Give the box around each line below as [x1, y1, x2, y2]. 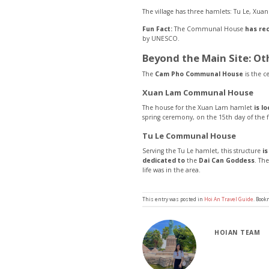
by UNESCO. [142, 34, 180, 43]
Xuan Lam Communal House [142, 87, 253, 98]
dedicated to [142, 156, 185, 165]
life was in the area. [142, 165, 201, 174]
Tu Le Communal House [142, 130, 236, 142]
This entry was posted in [142, 196, 204, 203]
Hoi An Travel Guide [204, 196, 253, 203]
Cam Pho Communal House [155, 69, 243, 78]
